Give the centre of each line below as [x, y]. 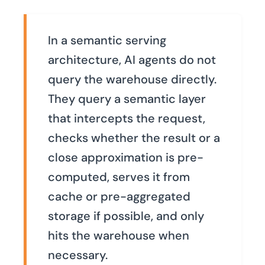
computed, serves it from [119, 177]
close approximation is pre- [126, 158]
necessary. [78, 255]
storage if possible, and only [126, 216]
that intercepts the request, [127, 119]
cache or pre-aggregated [119, 197]
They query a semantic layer [127, 99]
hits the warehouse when [119, 236]
